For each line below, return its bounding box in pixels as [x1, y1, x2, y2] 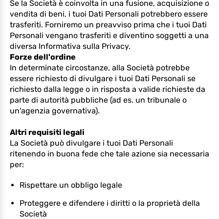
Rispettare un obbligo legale [20, 180, 122, 190]
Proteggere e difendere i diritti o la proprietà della [20, 198, 200, 208]
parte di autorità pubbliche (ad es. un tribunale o [10, 95, 187, 105]
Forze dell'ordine [10, 52, 76, 62]
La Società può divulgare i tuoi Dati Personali [10, 138, 173, 148]
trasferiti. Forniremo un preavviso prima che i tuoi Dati [10, 20, 207, 29]
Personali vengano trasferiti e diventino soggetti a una [10, 31, 209, 40]
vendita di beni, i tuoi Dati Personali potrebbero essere [10, 9, 208, 19]
